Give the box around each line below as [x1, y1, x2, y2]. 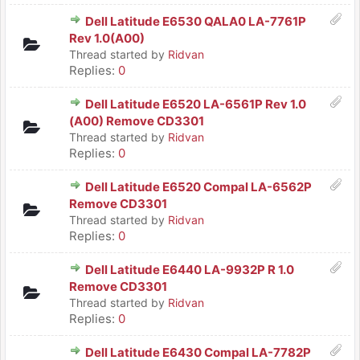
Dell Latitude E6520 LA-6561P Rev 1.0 [85, 96, 306, 112]
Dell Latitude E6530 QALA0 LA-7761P [85, 14, 306, 29]
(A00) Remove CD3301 [69, 113, 204, 129]
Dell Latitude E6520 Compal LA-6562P [85, 179, 312, 194]
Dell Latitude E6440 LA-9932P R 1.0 [85, 262, 294, 277]
